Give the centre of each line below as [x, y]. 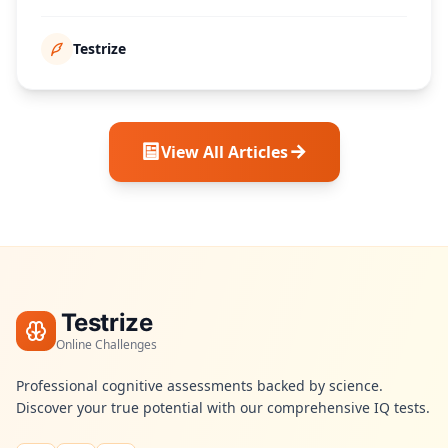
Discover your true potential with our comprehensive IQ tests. [223, 407]
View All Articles [224, 152]
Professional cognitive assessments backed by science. [199, 385]
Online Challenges [106, 344]
